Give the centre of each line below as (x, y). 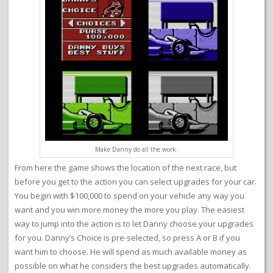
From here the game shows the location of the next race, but (126, 168)
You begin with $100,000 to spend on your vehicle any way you (129, 196)
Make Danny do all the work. (136, 150)
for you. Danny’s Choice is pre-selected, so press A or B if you (127, 238)
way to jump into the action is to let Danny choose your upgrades (134, 224)
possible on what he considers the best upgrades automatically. (133, 266)
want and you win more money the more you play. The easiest (129, 210)
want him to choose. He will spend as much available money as (131, 252)
